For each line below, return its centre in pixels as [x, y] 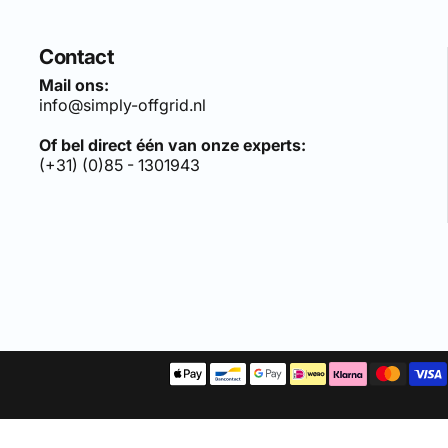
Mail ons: [74, 84]
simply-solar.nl [176, 266]
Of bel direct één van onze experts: [173, 144]
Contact [77, 56]
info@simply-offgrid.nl [123, 104]
